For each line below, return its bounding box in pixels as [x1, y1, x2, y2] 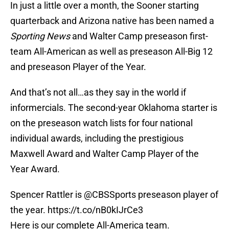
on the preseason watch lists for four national [10, 118, 193, 129]
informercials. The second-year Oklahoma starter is [10, 102, 217, 113]
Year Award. [10, 164, 60, 175]
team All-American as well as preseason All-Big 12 [10, 46, 213, 57]
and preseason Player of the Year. [10, 61, 146, 73]
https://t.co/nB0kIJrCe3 [48, 204, 143, 216]
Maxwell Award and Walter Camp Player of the [10, 148, 199, 159]
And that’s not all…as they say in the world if [10, 87, 186, 98]
